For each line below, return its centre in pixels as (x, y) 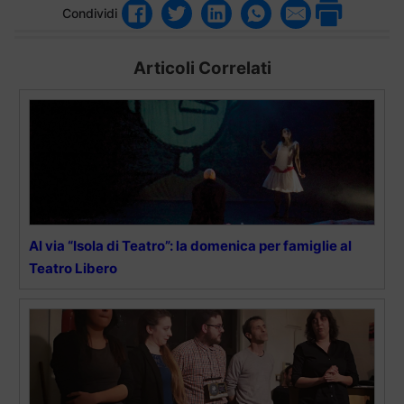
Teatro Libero (73, 268)
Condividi (90, 14)
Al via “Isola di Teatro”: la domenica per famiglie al (190, 245)
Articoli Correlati (202, 68)
